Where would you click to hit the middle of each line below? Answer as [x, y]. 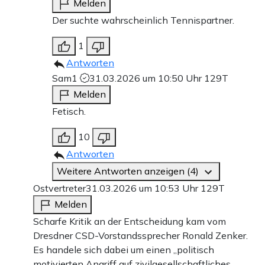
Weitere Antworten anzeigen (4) [129, 171]
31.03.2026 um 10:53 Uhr [143, 188]
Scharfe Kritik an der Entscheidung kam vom [130, 222]
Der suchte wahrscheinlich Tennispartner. [143, 20]
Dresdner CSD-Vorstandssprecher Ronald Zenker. [140, 236]
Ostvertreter [59, 188]
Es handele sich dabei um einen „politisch [124, 250]
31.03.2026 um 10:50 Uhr [147, 78]
